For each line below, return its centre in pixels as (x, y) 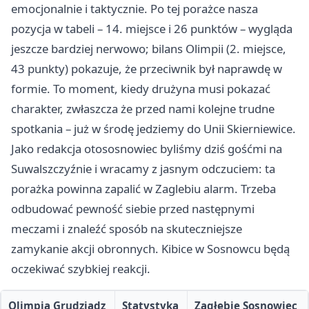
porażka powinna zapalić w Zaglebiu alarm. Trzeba (143, 189)
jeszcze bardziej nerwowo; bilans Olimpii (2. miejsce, (149, 49)
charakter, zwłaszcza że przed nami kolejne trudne (143, 109)
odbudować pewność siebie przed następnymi (133, 209)
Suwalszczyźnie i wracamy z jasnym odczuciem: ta (143, 169)
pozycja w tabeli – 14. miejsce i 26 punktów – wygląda (152, 29)
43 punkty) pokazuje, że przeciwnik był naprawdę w (147, 69)
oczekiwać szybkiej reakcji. (81, 269)
